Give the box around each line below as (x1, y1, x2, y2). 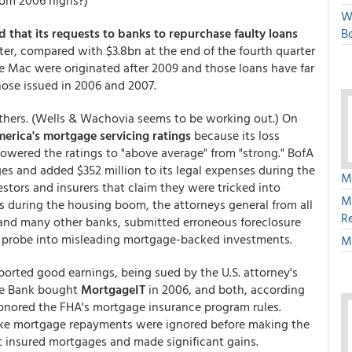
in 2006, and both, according (145, 280, 305, 299)
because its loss (191, 126, 280, 145)
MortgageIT (81, 280, 145, 299)
